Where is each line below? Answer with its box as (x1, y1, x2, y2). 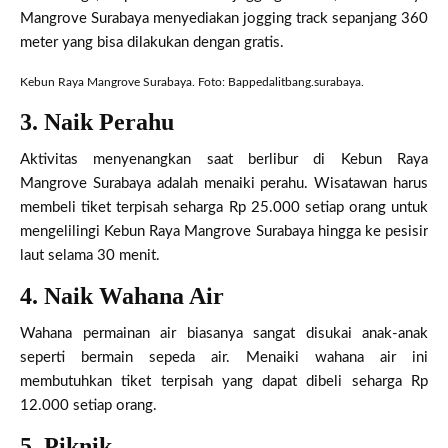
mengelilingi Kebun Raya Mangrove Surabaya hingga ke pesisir (20, 223, 428, 239)
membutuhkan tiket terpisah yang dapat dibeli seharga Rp (20, 373, 428, 389)
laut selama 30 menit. (20, 247, 160, 263)
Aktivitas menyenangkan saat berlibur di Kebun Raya (20, 151, 428, 167)
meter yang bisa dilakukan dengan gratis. (20, 34, 284, 50)
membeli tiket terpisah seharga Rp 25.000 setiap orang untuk (20, 199, 428, 215)
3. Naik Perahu (20, 108, 174, 135)
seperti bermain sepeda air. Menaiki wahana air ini (20, 349, 428, 365)
